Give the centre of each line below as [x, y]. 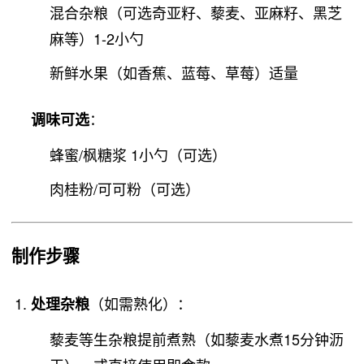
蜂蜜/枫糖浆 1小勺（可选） [139, 154]
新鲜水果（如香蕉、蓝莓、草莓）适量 [174, 73]
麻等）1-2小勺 [97, 38]
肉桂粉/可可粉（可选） [125, 189]
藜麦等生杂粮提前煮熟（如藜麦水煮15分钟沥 [197, 339]
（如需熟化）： [140, 303]
